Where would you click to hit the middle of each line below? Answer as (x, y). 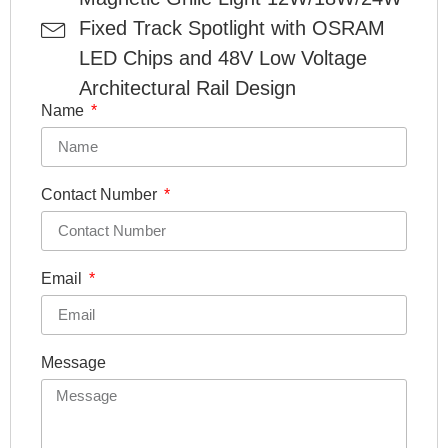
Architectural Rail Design (187, 87)
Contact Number (101, 194)
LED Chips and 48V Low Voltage (222, 57)
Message (73, 362)
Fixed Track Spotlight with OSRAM (231, 27)
